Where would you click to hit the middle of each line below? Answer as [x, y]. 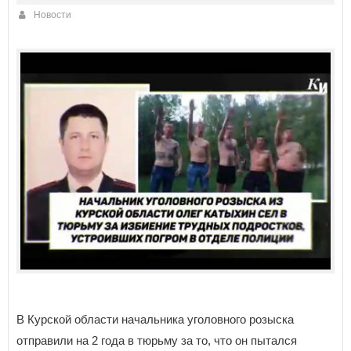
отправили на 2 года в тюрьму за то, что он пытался [157, 340]
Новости [52, 15]
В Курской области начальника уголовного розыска [155, 319]
